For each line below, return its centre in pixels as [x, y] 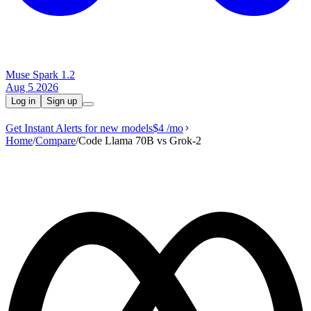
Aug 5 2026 [32, 87]
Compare [56, 141]
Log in [23, 101]
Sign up [62, 101]
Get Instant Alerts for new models [79, 128]
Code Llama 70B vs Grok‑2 [140, 141]
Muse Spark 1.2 [40, 75]
